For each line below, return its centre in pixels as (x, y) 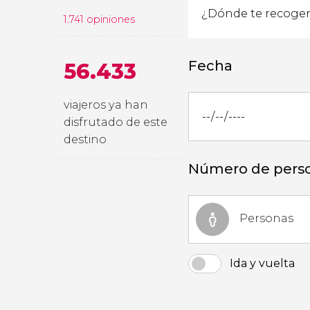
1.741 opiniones (99, 19)
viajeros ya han (106, 105)
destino (85, 139)
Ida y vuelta (262, 263)
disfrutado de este (116, 122)
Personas (266, 219)
